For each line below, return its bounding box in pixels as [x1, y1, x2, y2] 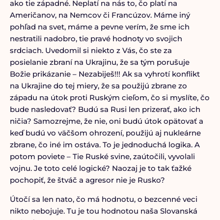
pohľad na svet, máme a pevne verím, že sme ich [9, 22, 190, 31]
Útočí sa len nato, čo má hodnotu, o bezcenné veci [9, 194, 197, 204]
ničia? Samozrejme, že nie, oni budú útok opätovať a [9, 116, 203, 126]
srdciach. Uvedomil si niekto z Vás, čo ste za [9, 46, 172, 55]
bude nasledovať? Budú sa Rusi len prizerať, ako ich [9, 105, 200, 114]
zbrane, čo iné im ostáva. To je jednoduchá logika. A [9, 140, 200, 149]
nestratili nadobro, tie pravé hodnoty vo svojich [9, 34, 182, 43]
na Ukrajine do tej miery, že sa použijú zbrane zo [9, 81, 187, 90]
